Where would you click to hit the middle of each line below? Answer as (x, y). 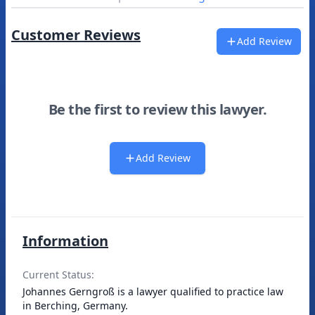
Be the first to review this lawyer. (157, 109)
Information (65, 241)
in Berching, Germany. (75, 306)
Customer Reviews (76, 35)
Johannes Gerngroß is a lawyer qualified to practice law (153, 291)
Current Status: (58, 275)
